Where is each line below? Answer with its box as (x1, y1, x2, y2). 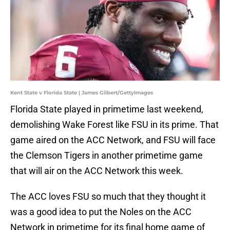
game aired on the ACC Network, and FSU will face (10, 135, 216, 146)
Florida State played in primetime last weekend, (10, 104, 203, 115)
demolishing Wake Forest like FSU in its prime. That (10, 119, 219, 130)
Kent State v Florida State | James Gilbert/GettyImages (10, 89, 153, 97)
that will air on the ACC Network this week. (10, 165, 183, 177)
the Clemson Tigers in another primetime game (10, 150, 203, 161)
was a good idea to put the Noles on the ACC (10, 206, 191, 218)
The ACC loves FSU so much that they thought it (10, 191, 206, 202)
